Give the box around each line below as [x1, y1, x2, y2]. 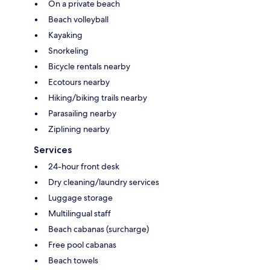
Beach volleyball [48, 14, 108, 25]
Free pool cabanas [48, 239, 116, 251]
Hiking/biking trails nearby [48, 92, 147, 104]
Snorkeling [48, 45, 89, 57]
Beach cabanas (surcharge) [48, 224, 149, 235]
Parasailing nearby [48, 108, 116, 119]
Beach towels [48, 255, 98, 266]
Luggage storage [48, 192, 113, 204]
